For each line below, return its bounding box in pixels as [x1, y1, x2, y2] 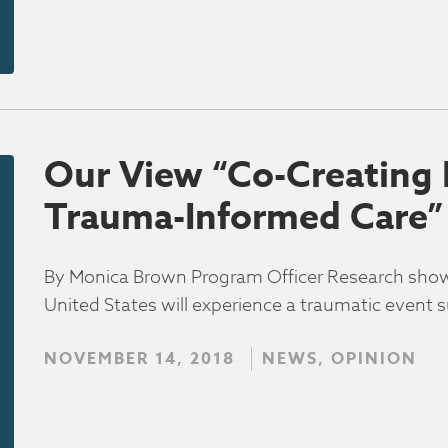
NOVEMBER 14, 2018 [44, 347, 235, 371]
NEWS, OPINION [262, 347, 417, 371]
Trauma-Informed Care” [44, 191, 443, 245]
